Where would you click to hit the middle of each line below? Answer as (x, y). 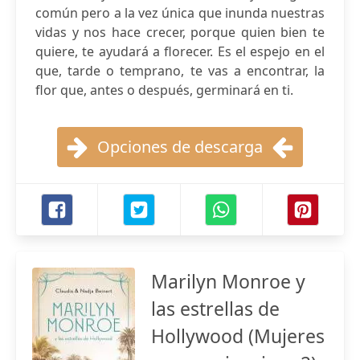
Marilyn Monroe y (228, 281)
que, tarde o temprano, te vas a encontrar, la (180, 71)
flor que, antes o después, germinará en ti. (164, 90)
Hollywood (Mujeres (238, 336)
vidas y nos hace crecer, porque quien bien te (180, 32)
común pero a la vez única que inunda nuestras (180, 13)
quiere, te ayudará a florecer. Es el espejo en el (180, 51)
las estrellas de (215, 309)
